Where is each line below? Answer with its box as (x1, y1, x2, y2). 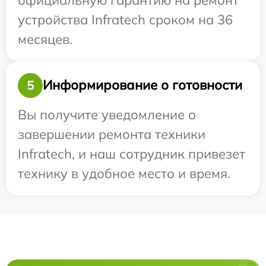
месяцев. (18, 30, 72, 47)
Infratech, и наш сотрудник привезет (18, 145, 245, 162)
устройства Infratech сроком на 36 (18, 11, 233, 28)
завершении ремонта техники (18, 125, 205, 142)
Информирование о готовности (43, 77, 242, 94)
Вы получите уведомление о (18, 106, 196, 123)
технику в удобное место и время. (18, 164, 230, 182)
